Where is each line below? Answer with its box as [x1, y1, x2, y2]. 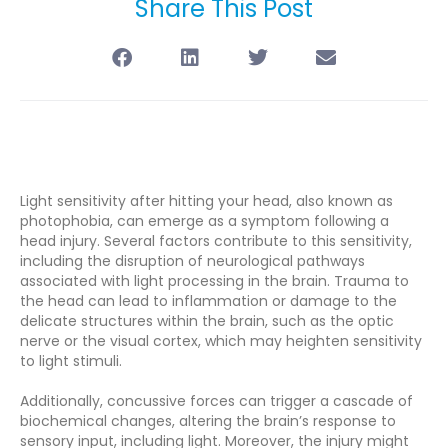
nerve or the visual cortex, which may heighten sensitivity [20, 331, 422, 352]
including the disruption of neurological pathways [20, 251, 365, 272]
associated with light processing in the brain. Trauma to [20, 271, 409, 292]
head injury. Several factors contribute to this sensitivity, [20, 231, 412, 252]
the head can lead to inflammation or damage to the [20, 291, 397, 312]
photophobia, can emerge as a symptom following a [20, 211, 389, 232]
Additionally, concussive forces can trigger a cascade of [20, 391, 413, 412]
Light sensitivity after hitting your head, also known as [20, 191, 393, 212]
